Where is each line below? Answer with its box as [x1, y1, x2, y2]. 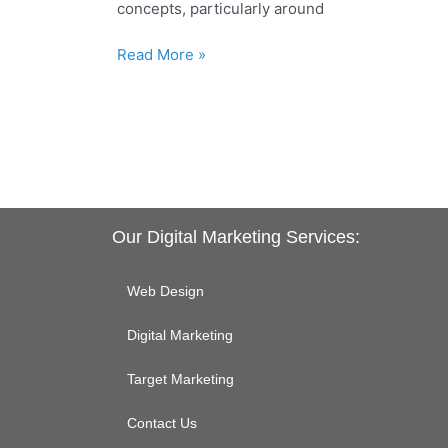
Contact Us [127, 415, 197, 431]
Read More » [117, 45, 206, 65]
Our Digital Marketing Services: [112, 227, 360, 247]
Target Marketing [127, 371, 234, 387]
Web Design [127, 283, 204, 299]
